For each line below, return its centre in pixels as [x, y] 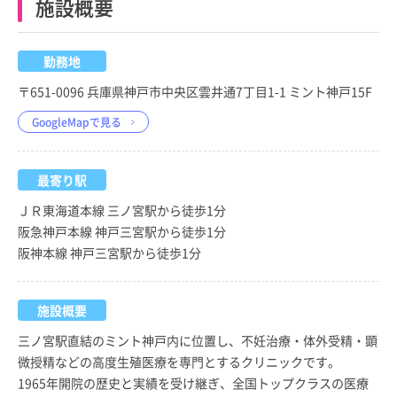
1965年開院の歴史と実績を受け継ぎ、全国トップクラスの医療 [193, 383]
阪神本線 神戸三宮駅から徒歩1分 [109, 253]
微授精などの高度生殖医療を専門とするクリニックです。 [179, 362]
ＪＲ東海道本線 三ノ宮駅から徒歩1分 [122, 210]
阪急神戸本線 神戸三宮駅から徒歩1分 [122, 232]
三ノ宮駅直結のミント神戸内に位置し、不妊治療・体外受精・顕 [198, 341]
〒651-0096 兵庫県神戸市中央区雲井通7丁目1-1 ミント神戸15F [195, 92]
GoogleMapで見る [77, 122]
